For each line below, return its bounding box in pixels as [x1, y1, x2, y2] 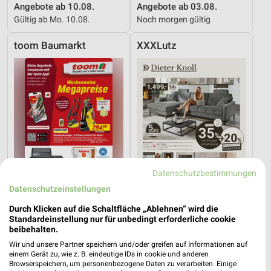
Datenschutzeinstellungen [9, 184, 111, 194]
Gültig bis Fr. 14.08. [137, 246, 209, 256]
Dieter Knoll [137, 232, 184, 244]
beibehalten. [9, 224, 58, 234]
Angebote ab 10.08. [14, 1, 94, 13]
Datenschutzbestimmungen [152, 168, 257, 178]
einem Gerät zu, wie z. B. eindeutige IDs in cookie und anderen [9, 250, 209, 258]
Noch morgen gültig [137, 15, 211, 25]
